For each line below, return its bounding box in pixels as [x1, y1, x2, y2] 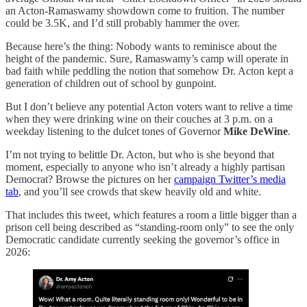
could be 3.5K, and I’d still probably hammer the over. [5, 16, 240, 29]
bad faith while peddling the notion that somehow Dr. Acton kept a [5, 64, 293, 77]
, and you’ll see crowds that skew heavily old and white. [19, 185, 261, 197]
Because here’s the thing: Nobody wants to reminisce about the [5, 40, 277, 52]
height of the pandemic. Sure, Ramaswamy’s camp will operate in [5, 52, 288, 64]
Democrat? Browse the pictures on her [5, 173, 174, 185]
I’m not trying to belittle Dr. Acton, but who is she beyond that [5, 148, 274, 160]
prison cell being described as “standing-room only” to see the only [5, 221, 294, 233]
